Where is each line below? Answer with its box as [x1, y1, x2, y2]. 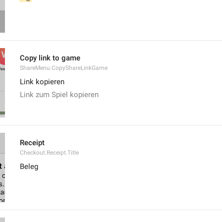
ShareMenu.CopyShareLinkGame [20, 64, 108, 71]
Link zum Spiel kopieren [20, 90, 99, 99]
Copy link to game [20, 54, 80, 62]
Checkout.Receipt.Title [20, 149, 79, 156]
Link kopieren [20, 77, 64, 86]
